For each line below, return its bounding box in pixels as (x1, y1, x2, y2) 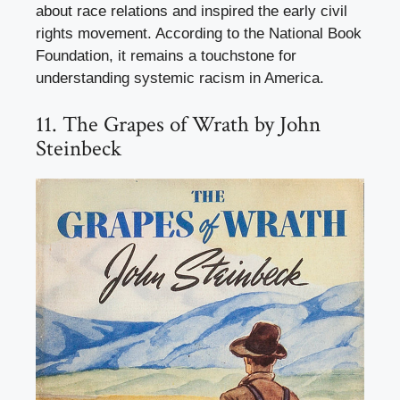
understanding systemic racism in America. (36, 70, 324, 87)
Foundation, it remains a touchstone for (36, 47, 296, 65)
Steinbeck (36, 133, 121, 163)
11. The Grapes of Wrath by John (36, 109, 321, 139)
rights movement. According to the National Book (36, 25, 362, 43)
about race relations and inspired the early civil (36, 3, 347, 21)
